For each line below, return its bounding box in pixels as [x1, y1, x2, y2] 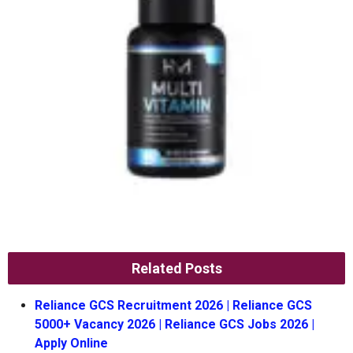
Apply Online [35, 336, 108, 351]
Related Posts [131, 260, 222, 277]
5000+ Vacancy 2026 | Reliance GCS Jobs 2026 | [35, 317, 314, 333]
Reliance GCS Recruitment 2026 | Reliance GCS [35, 298, 312, 314]
